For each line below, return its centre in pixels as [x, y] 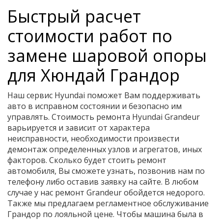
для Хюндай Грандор [94, 75]
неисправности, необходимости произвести [93, 138]
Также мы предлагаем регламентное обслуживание [108, 203]
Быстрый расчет [74, 16]
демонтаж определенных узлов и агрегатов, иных [105, 149]
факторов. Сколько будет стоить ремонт [87, 160]
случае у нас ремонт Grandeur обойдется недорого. [106, 192]
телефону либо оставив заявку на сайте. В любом [103, 182]
